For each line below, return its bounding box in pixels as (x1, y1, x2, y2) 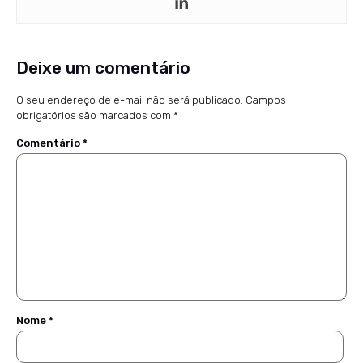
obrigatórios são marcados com (16, 109, 173, 122)
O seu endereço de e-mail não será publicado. (16, 94, 243, 107)
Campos (246, 94, 286, 107)
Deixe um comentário (16, 58, 190, 79)
